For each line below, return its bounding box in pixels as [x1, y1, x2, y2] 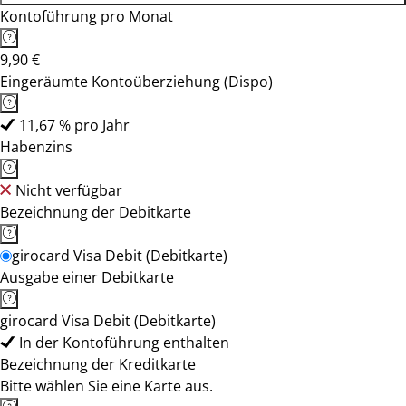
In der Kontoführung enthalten [19, 333, 229, 353]
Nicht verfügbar [15, 180, 122, 200]
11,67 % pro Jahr [19, 115, 130, 135]
